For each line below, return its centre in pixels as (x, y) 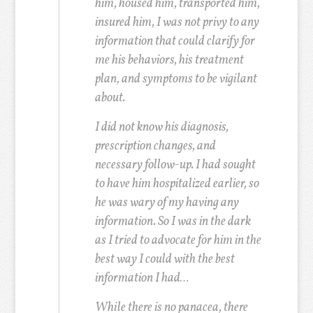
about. (110, 98)
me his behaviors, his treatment (169, 60)
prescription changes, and (155, 146)
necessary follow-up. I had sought (175, 165)
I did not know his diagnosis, (161, 128)
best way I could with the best (165, 260)
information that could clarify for (175, 42)
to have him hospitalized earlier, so (177, 184)
